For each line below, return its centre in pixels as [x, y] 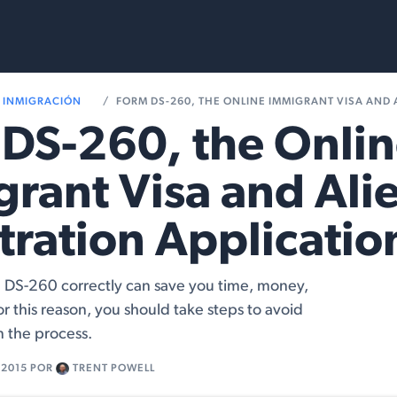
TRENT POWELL [113, 369]
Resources [154, 36]
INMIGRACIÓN [42, 102]
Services [47, 36]
